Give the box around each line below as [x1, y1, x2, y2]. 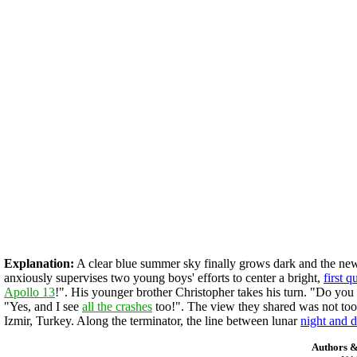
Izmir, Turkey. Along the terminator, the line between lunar [4, 314, 300, 328]
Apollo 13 [4, 285, 55, 299]
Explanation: [4, 257, 74, 270]
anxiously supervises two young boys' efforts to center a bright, [4, 271, 324, 284]
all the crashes [82, 300, 152, 313]
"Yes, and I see [4, 300, 82, 313]
